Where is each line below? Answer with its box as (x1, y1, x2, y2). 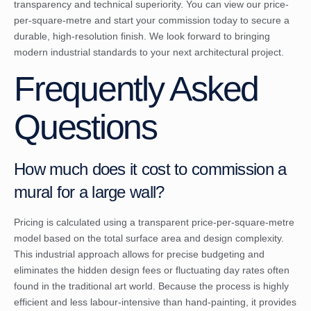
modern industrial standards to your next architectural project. (14, 46, 284, 58)
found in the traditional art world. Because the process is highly (14, 280, 289, 292)
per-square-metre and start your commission (14, 14, 210, 26)
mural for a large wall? (14, 183, 165, 202)
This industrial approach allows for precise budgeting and (14, 249, 264, 260)
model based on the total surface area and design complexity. (14, 233, 284, 244)
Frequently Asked (14, 69, 258, 109)
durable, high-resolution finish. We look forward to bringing (14, 30, 270, 42)
